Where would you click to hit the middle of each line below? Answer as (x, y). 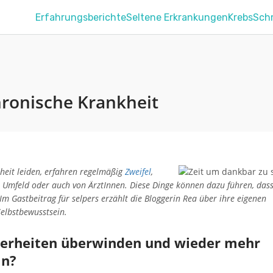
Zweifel (138, 172)
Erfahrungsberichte (81, 17)
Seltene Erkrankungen (177, 17)
